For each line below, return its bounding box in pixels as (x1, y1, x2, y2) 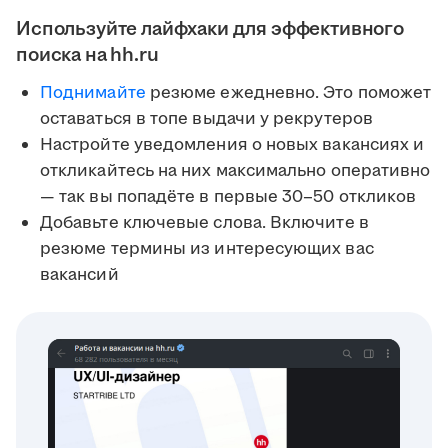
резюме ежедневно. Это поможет (145, 81, 432, 106)
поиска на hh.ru (16, 41, 159, 70)
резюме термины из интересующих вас (40, 237, 374, 262)
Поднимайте (40, 81, 146, 106)
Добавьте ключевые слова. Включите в (40, 211, 369, 236)
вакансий (40, 263, 119, 288)
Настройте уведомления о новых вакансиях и (40, 133, 425, 158)
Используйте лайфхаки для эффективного (16, 15, 404, 44)
